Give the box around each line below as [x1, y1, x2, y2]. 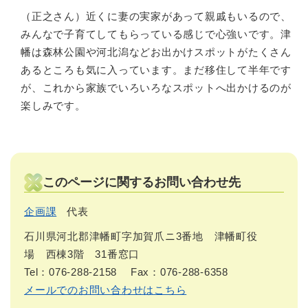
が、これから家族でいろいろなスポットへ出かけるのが [21, 81, 291, 93]
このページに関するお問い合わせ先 [43, 175, 241, 189]
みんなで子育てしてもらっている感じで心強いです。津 [21, 27, 291, 40]
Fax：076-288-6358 [130, 265, 228, 278]
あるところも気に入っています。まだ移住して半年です [21, 63, 291, 76]
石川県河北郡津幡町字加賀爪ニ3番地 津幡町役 [24, 230, 258, 242]
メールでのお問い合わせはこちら [24, 283, 187, 296]
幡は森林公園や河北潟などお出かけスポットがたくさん [21, 45, 291, 58]
